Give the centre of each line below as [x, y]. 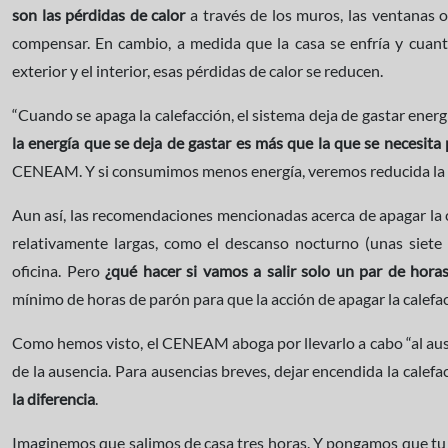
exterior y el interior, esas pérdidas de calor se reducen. [197, 70]
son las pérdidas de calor [99, 14]
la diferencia [53, 398]
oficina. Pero [59, 270]
